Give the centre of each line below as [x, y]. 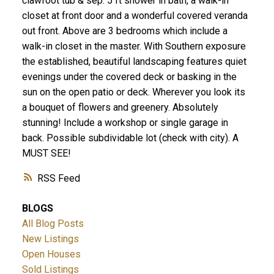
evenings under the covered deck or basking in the [129, 76]
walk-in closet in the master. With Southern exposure [134, 46]
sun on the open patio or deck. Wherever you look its [133, 92]
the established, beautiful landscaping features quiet [134, 61]
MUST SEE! [46, 153]
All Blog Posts [53, 223]
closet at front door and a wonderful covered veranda [135, 15]
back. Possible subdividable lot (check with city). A [130, 138]
